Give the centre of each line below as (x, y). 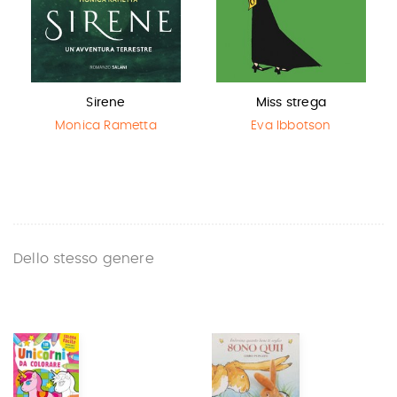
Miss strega (291, 103)
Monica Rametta (106, 126)
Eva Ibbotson (291, 126)
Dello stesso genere (84, 259)
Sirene (106, 103)
